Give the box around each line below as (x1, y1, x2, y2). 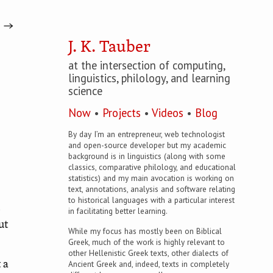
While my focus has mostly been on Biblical (68, 225, 222, 236)
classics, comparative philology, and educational (68, 161, 236, 172)
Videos (152, 105, 183, 120)
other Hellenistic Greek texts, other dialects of (68, 247, 229, 258)
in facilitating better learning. (68, 205, 168, 216)
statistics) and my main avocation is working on (68, 172, 234, 183)
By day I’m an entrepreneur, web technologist (68, 129, 225, 140)
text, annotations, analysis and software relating (68, 183, 235, 194)
